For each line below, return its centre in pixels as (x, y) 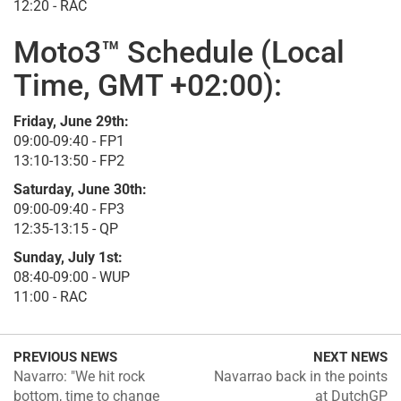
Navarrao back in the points (301, 377)
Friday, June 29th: (71, 122)
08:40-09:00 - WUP (72, 277)
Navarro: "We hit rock (79, 377)
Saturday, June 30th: (80, 190)
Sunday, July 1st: (68, 258)
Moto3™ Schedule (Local (179, 52)
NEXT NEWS (350, 358)
